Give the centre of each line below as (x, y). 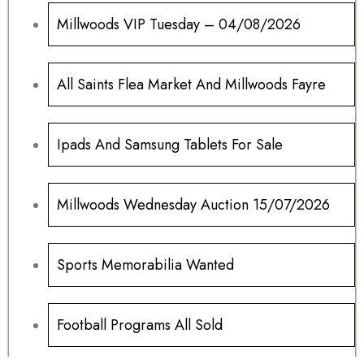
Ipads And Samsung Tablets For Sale (170, 145)
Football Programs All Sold (140, 325)
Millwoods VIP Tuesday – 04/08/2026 (179, 25)
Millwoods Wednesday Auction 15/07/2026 (193, 205)
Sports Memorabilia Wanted (145, 265)
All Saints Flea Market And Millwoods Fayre (191, 85)
